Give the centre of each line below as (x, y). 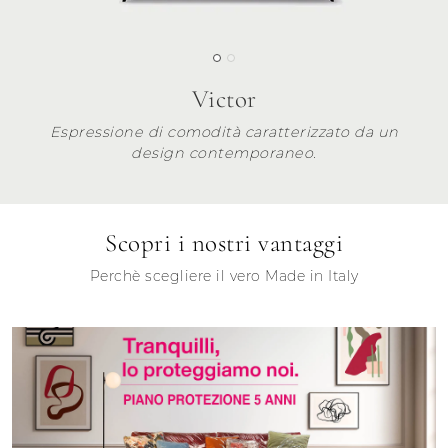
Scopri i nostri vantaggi (224, 242)
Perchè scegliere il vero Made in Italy (224, 275)
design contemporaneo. (224, 152)
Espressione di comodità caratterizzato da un (224, 131)
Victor (224, 98)
